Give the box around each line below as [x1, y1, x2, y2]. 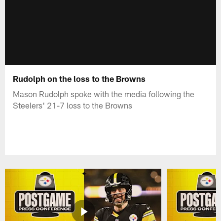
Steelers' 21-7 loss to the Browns [13, 100, 133, 110]
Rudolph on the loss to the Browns [13, 73, 146, 83]
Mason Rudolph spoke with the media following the [13, 88, 195, 99]
